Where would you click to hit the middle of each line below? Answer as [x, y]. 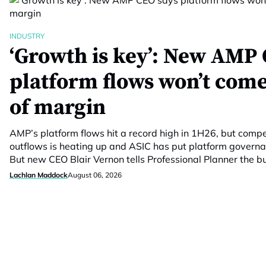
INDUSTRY [27, 36]
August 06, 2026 [95, 175]
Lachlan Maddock [39, 175]
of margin [58, 108]
